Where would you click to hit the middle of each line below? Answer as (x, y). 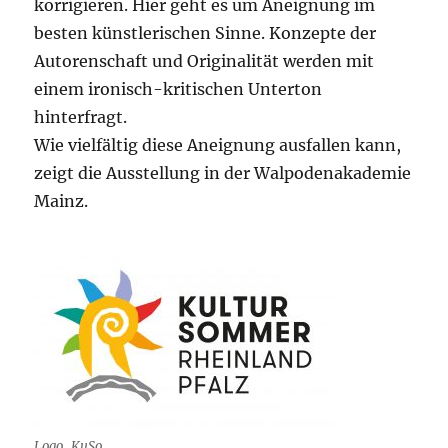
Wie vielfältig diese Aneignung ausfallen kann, (218, 145)
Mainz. (61, 201)
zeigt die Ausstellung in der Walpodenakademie (223, 173)
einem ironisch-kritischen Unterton (178, 89)
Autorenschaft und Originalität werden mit (204, 61)
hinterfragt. (81, 117)
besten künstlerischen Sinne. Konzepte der (205, 33)
